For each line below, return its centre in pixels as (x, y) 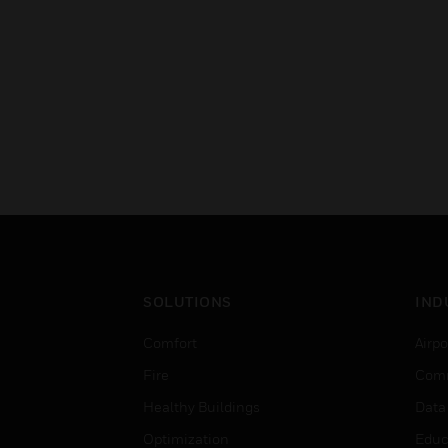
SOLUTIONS (187, 301)
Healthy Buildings (201, 406)
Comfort (170, 342)
